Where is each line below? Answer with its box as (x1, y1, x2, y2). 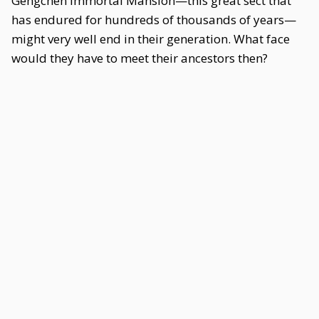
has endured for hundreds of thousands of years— (11, 11, 296, 28)
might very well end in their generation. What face (11, 31, 290, 47)
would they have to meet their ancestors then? (11, 50, 268, 66)
